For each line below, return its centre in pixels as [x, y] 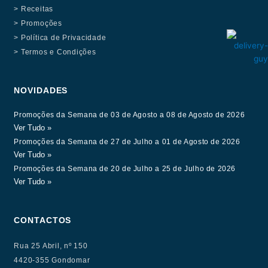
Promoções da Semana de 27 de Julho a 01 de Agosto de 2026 [127, 141]
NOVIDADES [41, 90]
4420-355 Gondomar [52, 260]
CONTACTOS [43, 220]
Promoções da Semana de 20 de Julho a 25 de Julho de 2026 [125, 168]
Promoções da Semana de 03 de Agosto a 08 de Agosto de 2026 [130, 115]
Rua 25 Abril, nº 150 [51, 246]
